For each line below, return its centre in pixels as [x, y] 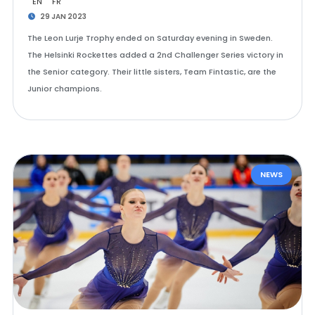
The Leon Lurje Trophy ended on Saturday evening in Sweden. [150, 38]
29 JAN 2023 [63, 17]
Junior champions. [64, 89]
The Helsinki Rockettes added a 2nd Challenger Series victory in [155, 55]
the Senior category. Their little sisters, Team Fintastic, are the [152, 72]
